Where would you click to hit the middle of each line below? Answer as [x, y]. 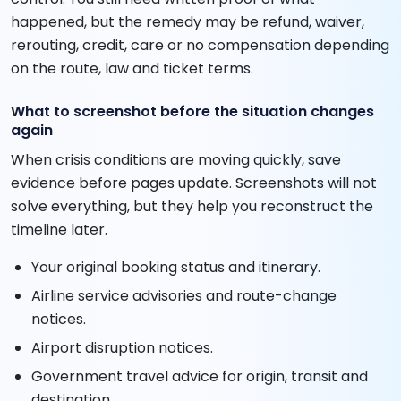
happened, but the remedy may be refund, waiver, [188, 21]
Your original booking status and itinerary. [176, 267]
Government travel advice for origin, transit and [200, 376]
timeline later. [59, 229]
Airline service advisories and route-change [184, 295]
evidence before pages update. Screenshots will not [194, 183]
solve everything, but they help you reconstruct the [192, 206]
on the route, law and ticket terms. [132, 68]
